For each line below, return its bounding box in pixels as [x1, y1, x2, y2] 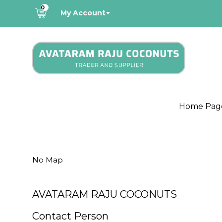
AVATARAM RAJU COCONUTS [32, 188, 177, 200]
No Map [32, 155, 63, 165]
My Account [60, 8, 106, 17]
